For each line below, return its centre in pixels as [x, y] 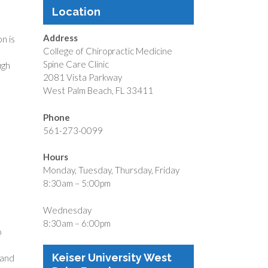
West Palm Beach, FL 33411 [98, 90]
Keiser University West [112, 257]
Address [60, 38]
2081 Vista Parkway [82, 77]
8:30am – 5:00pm [77, 183]
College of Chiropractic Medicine [107, 51]
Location [76, 12]
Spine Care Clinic [76, 64]
